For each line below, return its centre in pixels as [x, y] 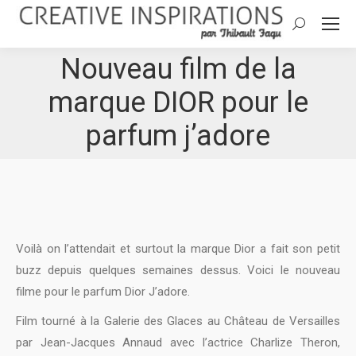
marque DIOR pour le [178, 102]
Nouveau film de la [178, 69]
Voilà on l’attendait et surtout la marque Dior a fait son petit [178, 249]
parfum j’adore [178, 135]
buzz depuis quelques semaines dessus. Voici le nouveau [178, 270]
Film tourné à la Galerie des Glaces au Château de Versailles [178, 321]
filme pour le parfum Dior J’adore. [103, 292]
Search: [311, 27]
